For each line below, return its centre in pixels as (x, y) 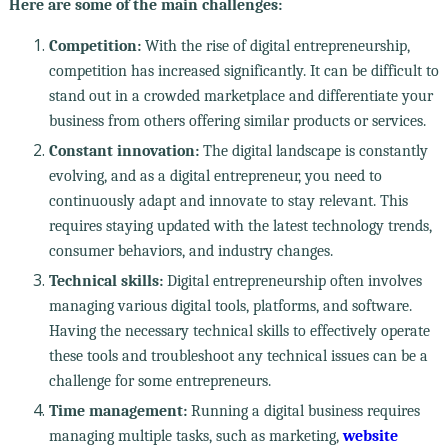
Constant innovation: (123, 150)
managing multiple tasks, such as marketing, (195, 435)
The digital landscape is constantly (313, 150)
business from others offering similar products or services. (237, 120)
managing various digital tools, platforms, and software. (230, 305)
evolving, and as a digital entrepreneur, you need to (215, 175)
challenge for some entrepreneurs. (159, 380)
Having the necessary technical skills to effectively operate (239, 330)
